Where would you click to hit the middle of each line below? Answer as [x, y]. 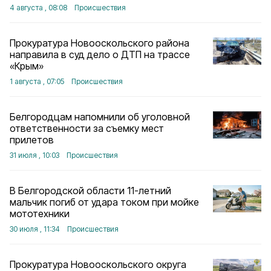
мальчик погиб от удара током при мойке [104, 202]
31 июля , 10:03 [34, 155]
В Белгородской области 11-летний [90, 191]
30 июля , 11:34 [35, 229]
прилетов [32, 140]
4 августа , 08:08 [38, 8]
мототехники [40, 214]
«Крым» [27, 66]
